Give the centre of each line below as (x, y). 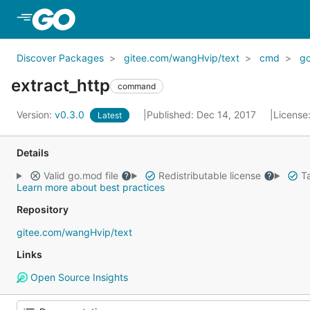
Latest (110, 115)
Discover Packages (60, 58)
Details (33, 153)
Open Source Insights (77, 277)
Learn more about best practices (91, 187)
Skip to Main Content (134, 19)
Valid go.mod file (81, 175)
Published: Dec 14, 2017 (203, 115)
